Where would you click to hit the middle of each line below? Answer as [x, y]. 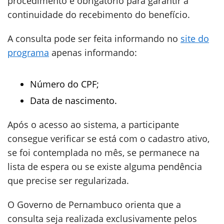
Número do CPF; [64, 84]
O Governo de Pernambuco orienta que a [94, 204]
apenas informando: [93, 52]
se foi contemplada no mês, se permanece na [103, 152]
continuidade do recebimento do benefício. [99, 14]
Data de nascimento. [73, 100]
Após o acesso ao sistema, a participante [93, 124]
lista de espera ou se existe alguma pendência [105, 166]
